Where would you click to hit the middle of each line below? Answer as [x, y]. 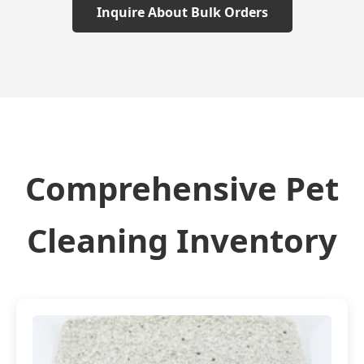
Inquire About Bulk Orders [182, 12]
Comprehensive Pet [182, 188]
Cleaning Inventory [182, 240]
